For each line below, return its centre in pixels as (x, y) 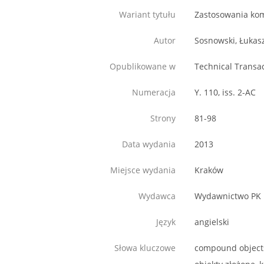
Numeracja (154, 93)
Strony (163, 118)
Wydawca (157, 196)
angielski (212, 222)
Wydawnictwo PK (228, 196)
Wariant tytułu (147, 15)
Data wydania (149, 144)
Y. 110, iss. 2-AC (225, 93)
